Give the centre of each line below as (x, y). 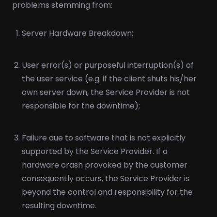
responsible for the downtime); (81, 106)
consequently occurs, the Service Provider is (106, 178)
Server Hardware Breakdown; (77, 33)
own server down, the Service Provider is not (106, 92)
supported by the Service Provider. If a (95, 151)
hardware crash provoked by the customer (105, 165)
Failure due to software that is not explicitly (104, 138)
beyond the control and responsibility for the (107, 192)
